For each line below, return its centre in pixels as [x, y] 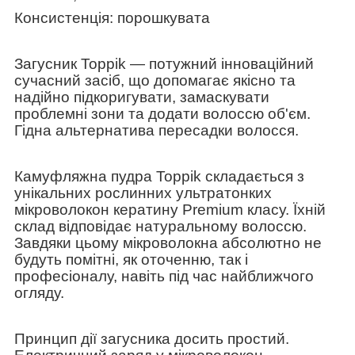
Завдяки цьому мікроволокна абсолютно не [168, 242]
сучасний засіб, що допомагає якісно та [155, 80]
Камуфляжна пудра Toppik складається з [159, 176]
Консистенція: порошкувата [112, 17]
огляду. [39, 292]
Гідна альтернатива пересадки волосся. [157, 130]
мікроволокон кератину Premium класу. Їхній [170, 209]
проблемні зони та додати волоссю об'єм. [162, 113]
